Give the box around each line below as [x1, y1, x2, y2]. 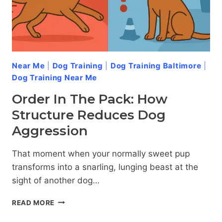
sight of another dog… [12, 175, 100, 185]
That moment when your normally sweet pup [12, 148, 190, 159]
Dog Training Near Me [12, 72, 97, 82]
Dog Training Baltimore [110, 60, 202, 70]
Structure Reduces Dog [12, 107, 166, 123]
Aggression [12, 122, 88, 139]
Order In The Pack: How [12, 91, 167, 107]
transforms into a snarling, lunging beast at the [12, 162, 198, 172]
